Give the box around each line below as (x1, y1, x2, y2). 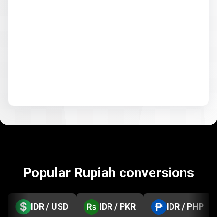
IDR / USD (31, 201, 68, 212)
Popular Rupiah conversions (23, 165, 194, 181)
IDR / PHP (167, 201, 204, 212)
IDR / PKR (99, 201, 136, 212)
